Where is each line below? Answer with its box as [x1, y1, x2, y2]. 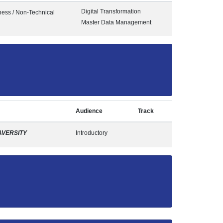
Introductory [76, 129, 108, 136]
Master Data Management [81, 19, 151, 26]
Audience [76, 108, 103, 114]
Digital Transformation [81, 8, 141, 15]
